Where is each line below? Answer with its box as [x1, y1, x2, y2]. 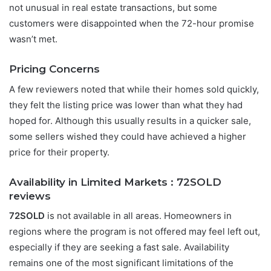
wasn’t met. [9, 33, 57, 45]
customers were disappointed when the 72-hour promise [9, 18, 254, 30]
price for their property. [9, 146, 109, 158]
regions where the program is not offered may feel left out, [9, 226, 260, 238]
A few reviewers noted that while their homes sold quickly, [9, 83, 259, 95]
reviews [9, 189, 51, 202]
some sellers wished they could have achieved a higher [9, 130, 246, 142]
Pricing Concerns [9, 63, 100, 76]
